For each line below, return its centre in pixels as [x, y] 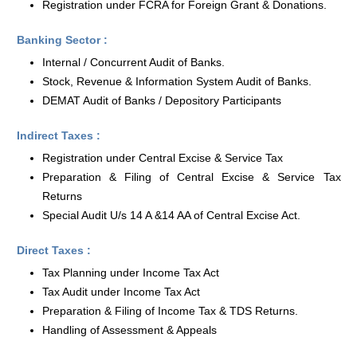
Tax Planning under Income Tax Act [130, 273]
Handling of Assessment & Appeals [129, 330]
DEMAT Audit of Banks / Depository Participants [161, 100]
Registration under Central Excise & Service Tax [162, 158]
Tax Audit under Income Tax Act [121, 292]
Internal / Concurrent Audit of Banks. [133, 62]
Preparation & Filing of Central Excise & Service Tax [191, 177]
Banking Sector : [62, 40]
